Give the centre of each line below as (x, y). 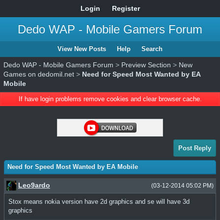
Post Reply (195, 148)
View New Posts (82, 49)
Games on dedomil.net (39, 74)
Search (152, 49)
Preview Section (146, 65)
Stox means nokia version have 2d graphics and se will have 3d (99, 202)
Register (126, 8)
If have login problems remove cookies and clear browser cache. (110, 99)
